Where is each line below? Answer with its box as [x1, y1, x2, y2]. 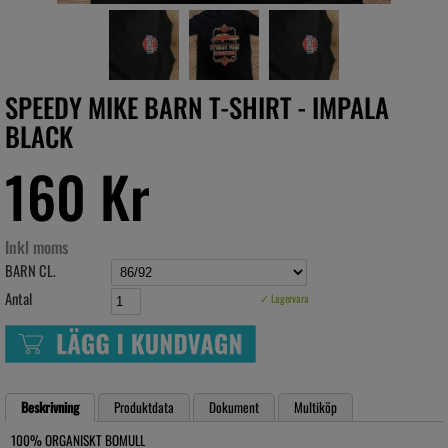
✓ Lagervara [260, 290, 309, 307]
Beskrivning [21, 396, 79, 417]
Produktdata [114, 396, 174, 417]
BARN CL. [5, 260, 56, 281]
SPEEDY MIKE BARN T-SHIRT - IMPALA [5, 87, 389, 127]
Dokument [209, 396, 259, 417]
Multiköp [294, 396, 337, 417]
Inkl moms [5, 235, 68, 259]
